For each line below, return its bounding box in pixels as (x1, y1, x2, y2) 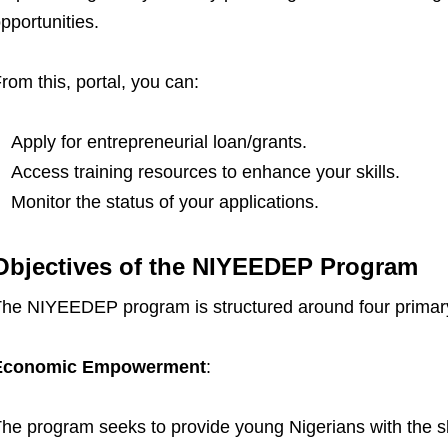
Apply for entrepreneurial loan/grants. (10, 132, 307, 152)
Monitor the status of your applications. (10, 192, 319, 212)
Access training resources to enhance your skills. (10, 162, 400, 182)
